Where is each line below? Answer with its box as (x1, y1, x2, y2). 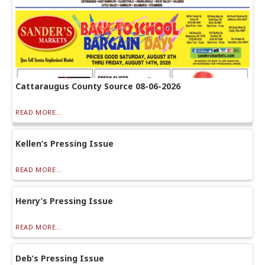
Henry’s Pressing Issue (15, 195, 114, 206)
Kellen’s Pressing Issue (15, 137, 114, 149)
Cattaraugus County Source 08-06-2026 (15, 80, 181, 92)
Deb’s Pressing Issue (15, 252, 105, 264)
